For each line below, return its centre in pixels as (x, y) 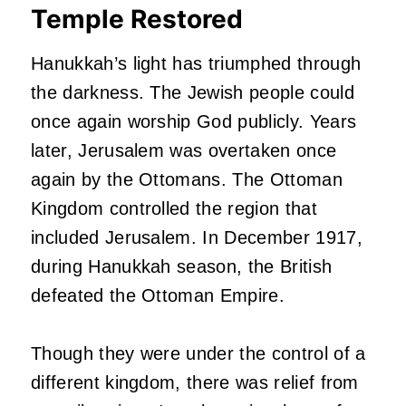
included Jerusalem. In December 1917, (197, 238)
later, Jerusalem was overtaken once (184, 151)
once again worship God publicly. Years (194, 122)
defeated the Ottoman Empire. (158, 296)
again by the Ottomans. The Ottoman (187, 180)
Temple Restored (137, 19)
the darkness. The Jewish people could (193, 93)
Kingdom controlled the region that (174, 209)
